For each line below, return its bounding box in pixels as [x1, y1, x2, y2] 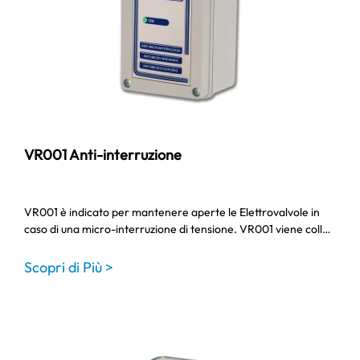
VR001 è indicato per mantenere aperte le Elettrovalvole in [24, 205, 320, 219]
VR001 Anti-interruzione [24, 145, 182, 164]
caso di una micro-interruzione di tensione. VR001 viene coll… [24, 222, 331, 236]
